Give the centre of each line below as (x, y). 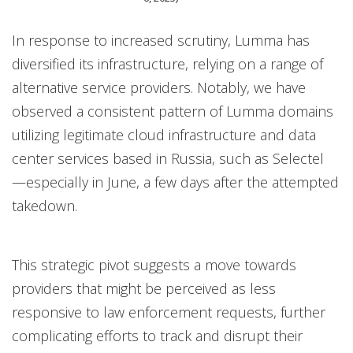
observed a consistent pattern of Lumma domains (173, 111)
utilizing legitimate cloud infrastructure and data (164, 135)
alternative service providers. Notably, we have (159, 88)
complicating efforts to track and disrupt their (157, 336)
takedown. (45, 206)
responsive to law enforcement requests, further (169, 312)
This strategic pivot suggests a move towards (154, 265)
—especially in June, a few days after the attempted (175, 182)
